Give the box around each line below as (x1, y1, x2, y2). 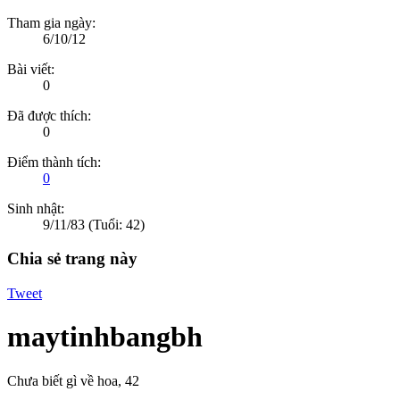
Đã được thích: (7, 107, 91, 123)
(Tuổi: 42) (88, 216, 145, 232)
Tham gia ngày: (7, 14, 96, 30)
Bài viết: (7, 61, 54, 77)
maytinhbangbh (7, 321, 203, 354)
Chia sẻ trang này (7, 249, 137, 269)
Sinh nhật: (7, 200, 64, 216)
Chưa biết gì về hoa (7, 372, 118, 388)
